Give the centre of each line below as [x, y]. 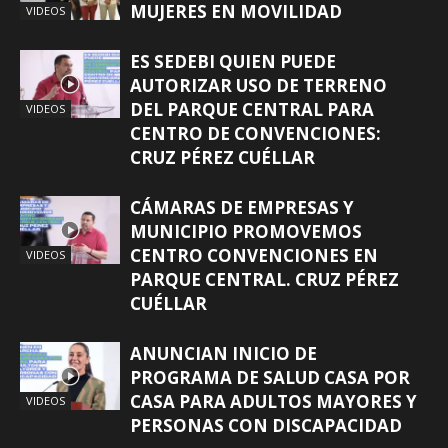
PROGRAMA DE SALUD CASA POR [270, 377]
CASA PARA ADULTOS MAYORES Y [273, 401]
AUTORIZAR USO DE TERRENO [258, 85]
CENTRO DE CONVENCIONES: [255, 133]
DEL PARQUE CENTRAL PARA [252, 109]
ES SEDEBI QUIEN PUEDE [233, 61]
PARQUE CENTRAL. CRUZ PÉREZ [264, 279]
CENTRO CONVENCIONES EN [254, 255]
